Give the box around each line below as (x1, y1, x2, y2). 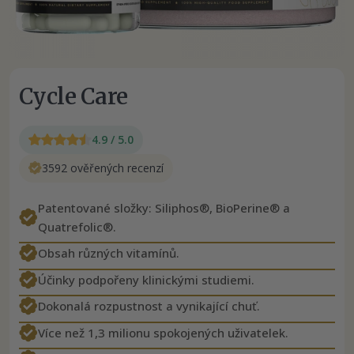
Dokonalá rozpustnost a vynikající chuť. (38, 298, 260, 314)
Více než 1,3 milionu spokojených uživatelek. (38, 324, 288, 341)
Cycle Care (19, 81, 128, 111)
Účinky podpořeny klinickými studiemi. (38, 271, 254, 288)
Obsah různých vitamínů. (38, 245, 179, 262)
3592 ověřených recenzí (42, 160, 164, 175)
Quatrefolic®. (38, 218, 116, 235)
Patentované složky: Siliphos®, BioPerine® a (38, 199, 290, 216)
